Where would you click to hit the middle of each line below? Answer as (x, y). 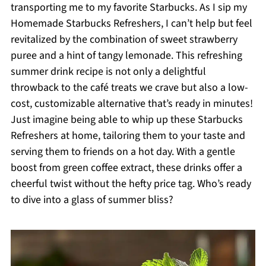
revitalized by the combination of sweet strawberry (124, 39)
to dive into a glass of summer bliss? (92, 200)
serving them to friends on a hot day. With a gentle (123, 152)
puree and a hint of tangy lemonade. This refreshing (126, 56)
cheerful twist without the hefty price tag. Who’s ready (131, 184)
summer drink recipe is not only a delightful (108, 72)
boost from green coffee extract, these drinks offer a (126, 168)
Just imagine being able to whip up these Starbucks (126, 120)
